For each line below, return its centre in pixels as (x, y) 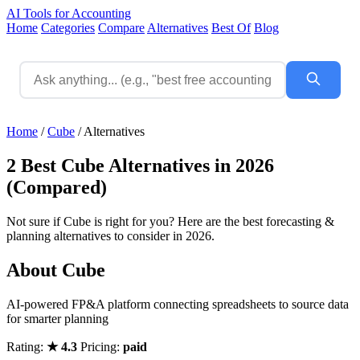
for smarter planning (57, 318)
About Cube (56, 270)
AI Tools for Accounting (69, 13)
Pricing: (102, 346)
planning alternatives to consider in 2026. (110, 235)
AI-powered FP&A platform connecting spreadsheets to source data (178, 304)
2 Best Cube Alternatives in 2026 (140, 165)
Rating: (27, 346)
